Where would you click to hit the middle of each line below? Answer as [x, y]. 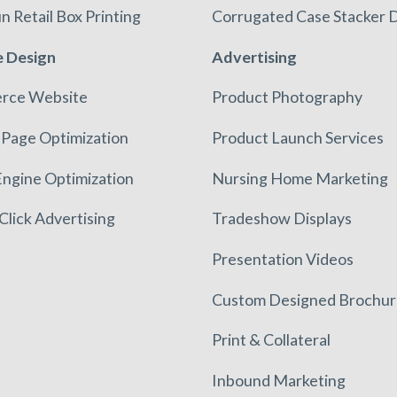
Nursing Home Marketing [300, 178]
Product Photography [288, 97]
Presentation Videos [283, 259]
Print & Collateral [272, 340]
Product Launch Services [298, 138]
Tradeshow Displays [282, 218]
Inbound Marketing [279, 380]
